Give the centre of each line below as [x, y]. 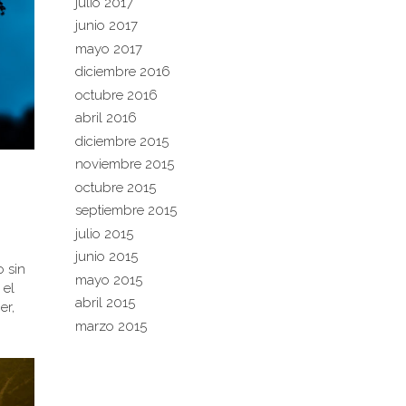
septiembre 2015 [126, 210]
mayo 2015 [108, 280]
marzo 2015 [111, 326]
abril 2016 [106, 118]
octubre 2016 [116, 95]
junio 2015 [106, 256]
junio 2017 [106, 25]
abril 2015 [105, 303]
